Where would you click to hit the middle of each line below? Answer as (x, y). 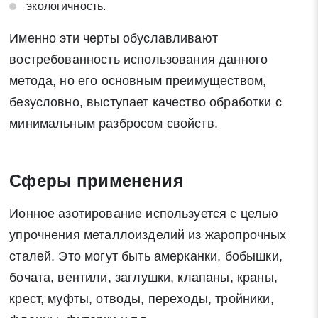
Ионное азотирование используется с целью (144, 214)
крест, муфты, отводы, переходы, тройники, (142, 299)
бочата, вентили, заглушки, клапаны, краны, (143, 278)
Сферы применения (96, 181)
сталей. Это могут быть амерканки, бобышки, (146, 257)
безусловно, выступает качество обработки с (146, 103)
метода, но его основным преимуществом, (138, 81)
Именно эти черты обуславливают (114, 39)
